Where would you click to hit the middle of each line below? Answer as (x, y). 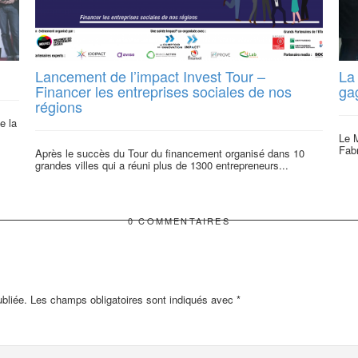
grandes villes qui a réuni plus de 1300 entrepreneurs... (162, 165)
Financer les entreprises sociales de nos (163, 91)
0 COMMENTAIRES (179, 221)
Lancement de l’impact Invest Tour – (150, 76)
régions (59, 106)
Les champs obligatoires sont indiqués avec (132, 300)
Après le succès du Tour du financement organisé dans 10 (170, 153)
